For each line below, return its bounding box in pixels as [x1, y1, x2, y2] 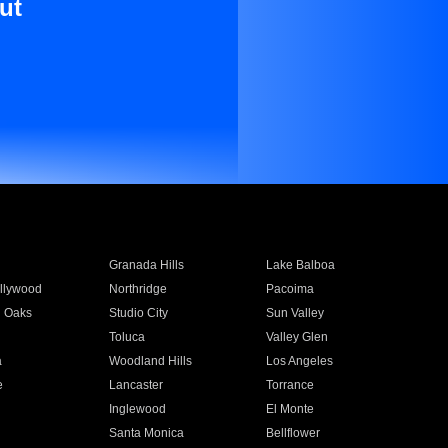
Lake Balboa [266, 258, 336, 272]
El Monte [266, 402, 315, 416]
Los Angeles [266, 354, 334, 368]
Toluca [108, 330, 145, 344]
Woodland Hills [108, 354, 192, 368]
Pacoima [266, 282, 315, 296]
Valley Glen [266, 330, 329, 344]
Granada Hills [108, 258, 184, 272]
